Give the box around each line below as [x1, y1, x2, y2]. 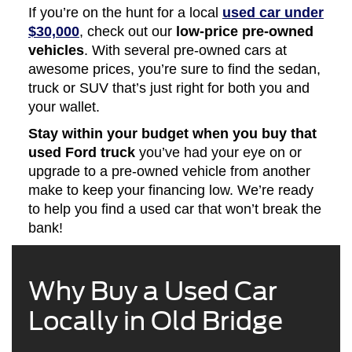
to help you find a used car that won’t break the [27, 201, 321, 218]
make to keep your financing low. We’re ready [27, 182, 313, 199]
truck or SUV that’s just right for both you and [27, 80, 310, 97]
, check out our [79, 24, 176, 40]
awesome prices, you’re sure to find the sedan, [27, 61, 321, 78]
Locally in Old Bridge [27, 306, 283, 337]
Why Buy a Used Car [27, 276, 277, 307]
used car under [222, 5, 324, 21]
